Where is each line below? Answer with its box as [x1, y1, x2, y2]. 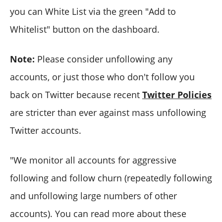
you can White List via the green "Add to [10, 5, 176, 17]
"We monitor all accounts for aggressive [10, 154, 176, 166]
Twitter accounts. [10, 124, 81, 136]
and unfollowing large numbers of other [10, 189, 177, 202]
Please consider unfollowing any [37, 53, 172, 65]
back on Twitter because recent [10, 88, 142, 101]
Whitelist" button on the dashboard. [10, 23, 160, 35]
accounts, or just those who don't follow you [10, 70, 195, 83]
